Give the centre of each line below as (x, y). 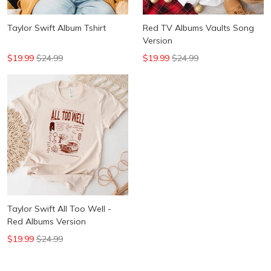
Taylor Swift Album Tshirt (57, 28)
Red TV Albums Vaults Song (198, 28)
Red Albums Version (47, 221)
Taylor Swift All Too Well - (59, 209)
